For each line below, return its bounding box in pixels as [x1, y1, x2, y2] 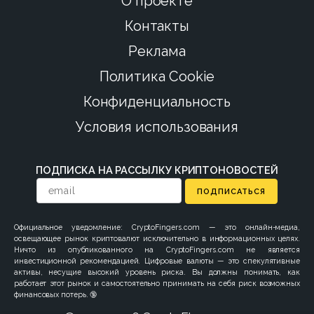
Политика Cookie [99, 67, 215, 85]
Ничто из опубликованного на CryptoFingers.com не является [14, 245, 300, 254]
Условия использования [75, 118, 239, 135]
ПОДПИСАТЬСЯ [197, 186, 266, 196]
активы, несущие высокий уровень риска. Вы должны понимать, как [14, 267, 300, 276]
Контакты [124, 17, 190, 34]
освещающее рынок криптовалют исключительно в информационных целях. [14, 233, 300, 243]
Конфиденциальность [83, 93, 231, 110]
